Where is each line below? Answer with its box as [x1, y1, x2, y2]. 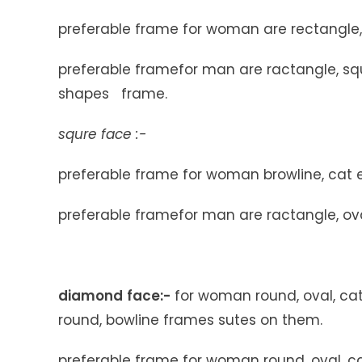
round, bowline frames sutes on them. [58, 310, 322, 330]
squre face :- [58, 124, 146, 145]
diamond [58, 286, 123, 306]
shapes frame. [58, 84, 167, 104]
